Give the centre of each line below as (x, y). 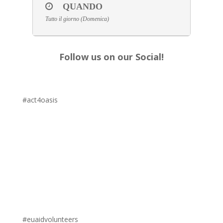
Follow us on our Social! (111, 56)
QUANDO (82, 6)
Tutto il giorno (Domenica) (77, 19)
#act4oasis (40, 100)
